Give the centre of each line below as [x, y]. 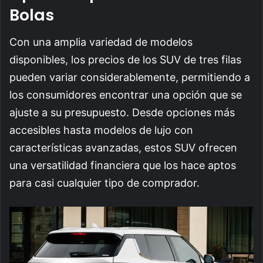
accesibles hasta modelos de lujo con [101, 130]
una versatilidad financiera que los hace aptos [123, 166]
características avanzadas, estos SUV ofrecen [123, 148]
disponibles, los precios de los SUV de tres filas [125, 60]
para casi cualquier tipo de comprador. [104, 183]
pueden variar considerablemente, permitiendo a [130, 77]
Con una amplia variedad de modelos [101, 42]
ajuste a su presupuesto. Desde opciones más [122, 113]
